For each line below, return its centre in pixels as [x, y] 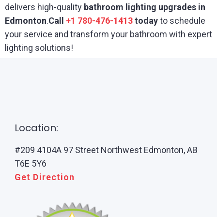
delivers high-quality [44, 7]
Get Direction [45, 177]
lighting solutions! [39, 48]
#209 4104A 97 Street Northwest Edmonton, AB [106, 150]
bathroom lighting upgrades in [145, 7]
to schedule [182, 21]
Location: [36, 128]
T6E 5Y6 [31, 163]
